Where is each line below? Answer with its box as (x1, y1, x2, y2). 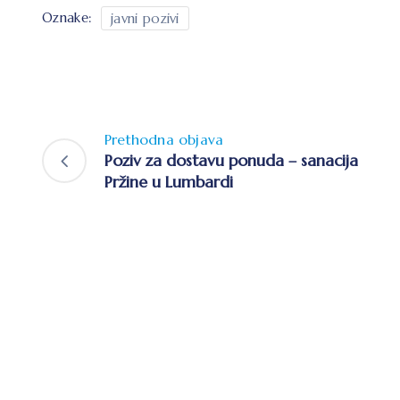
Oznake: (42, 9, 93, 27)
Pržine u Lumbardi (104, 171, 233, 192)
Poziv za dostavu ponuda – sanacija (104, 149, 358, 171)
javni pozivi (111, 9, 179, 27)
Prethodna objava (104, 129, 224, 148)
